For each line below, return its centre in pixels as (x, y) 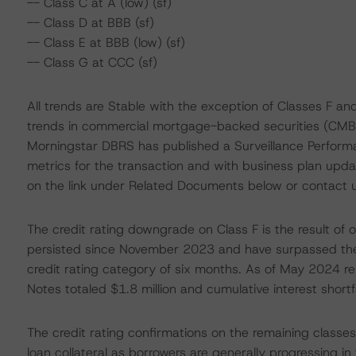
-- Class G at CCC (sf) (92, 62)
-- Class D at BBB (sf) (90, 23)
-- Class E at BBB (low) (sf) (106, 43)
